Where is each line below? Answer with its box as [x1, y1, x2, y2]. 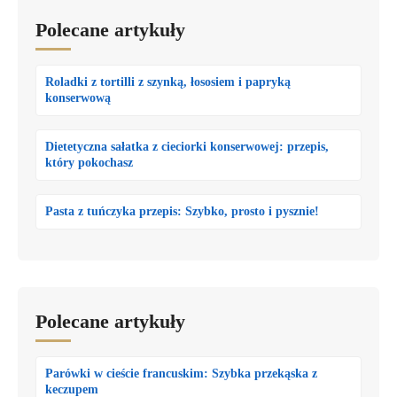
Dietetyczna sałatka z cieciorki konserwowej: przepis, [45, 139, 329, 153]
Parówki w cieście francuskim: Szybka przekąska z [45, 366, 317, 380]
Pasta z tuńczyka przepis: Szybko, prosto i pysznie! [45, 204, 319, 218]
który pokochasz [45, 155, 133, 169]
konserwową [45, 90, 111, 105]
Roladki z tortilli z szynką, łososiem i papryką [45, 74, 291, 89]
